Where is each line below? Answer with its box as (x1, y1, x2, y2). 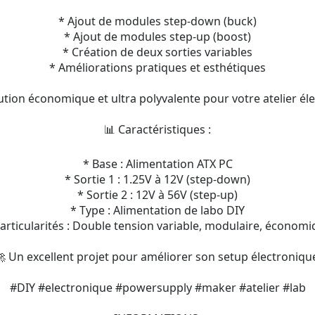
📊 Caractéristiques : (104, 122, 211, 137)
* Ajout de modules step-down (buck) (58, 13, 257, 29)
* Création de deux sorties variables (63, 44, 252, 60)
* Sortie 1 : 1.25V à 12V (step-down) (65, 172, 250, 187)
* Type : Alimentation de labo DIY (70, 202, 245, 218)
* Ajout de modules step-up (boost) (64, 29, 251, 44)
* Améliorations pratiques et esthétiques (49, 60, 266, 75)
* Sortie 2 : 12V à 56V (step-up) (77, 187, 238, 202)
